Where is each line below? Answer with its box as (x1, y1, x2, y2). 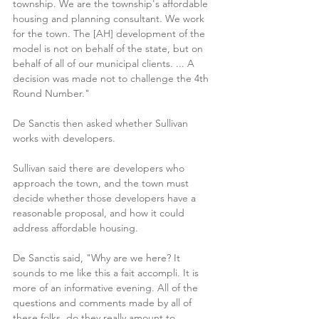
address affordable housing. (13, 221, 138, 234)
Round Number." (13, 86, 90, 100)
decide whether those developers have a (13, 191, 199, 204)
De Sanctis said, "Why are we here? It (13, 251, 183, 264)
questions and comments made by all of (13, 296, 194, 309)
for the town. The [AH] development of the (13, 26, 208, 40)
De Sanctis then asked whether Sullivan (13, 116, 191, 130)
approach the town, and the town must (13, 176, 192, 189)
